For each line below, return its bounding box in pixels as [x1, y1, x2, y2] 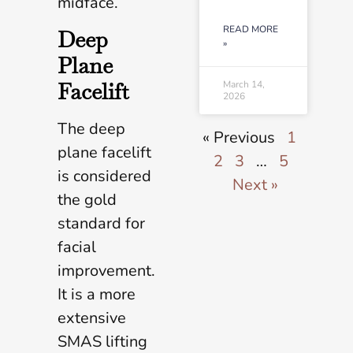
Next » [232, 174, 278, 196]
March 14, [222, 78, 265, 91]
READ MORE [222, 23, 278, 36]
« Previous [202, 127, 275, 149]
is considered [58, 165, 151, 187]
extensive [58, 307, 126, 329]
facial [58, 236, 96, 258]
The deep [58, 117, 125, 139]
